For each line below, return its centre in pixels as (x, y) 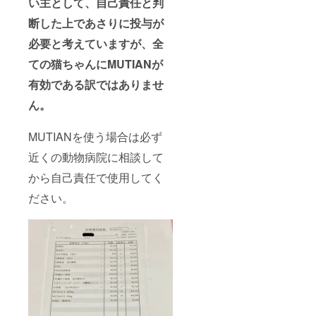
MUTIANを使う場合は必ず (95, 137)
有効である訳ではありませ (96, 85)
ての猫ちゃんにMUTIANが (96, 64)
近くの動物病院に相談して (96, 157)
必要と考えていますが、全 (96, 44)
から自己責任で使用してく (96, 178)
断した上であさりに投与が (96, 23)
